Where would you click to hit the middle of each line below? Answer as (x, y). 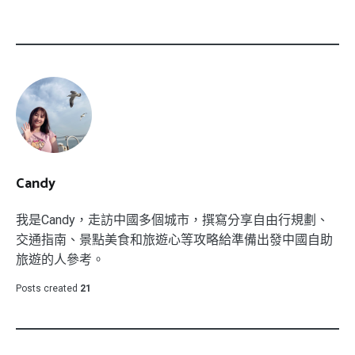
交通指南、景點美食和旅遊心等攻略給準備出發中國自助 (174, 240)
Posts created (47, 289)
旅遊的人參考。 (60, 260)
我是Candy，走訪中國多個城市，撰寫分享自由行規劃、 (172, 220)
